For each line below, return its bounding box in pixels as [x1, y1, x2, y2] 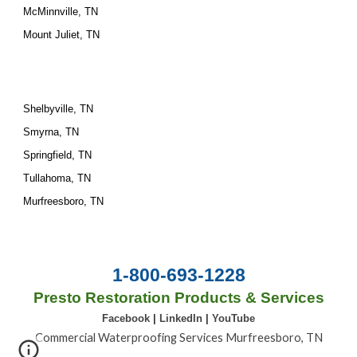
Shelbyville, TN [23, 103, 94, 115]
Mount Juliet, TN [23, 29, 100, 41]
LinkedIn [159, 312, 206, 324]
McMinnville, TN [23, 6, 99, 18]
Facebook [102, 312, 153, 324]
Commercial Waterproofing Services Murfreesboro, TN [34, 331, 323, 344]
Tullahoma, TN [23, 172, 92, 184]
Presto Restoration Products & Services [33, 289, 324, 306]
